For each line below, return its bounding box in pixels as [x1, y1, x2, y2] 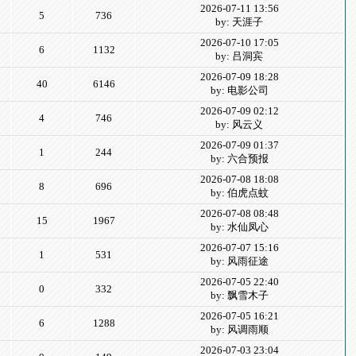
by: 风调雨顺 [210, 323, 269, 335]
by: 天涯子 [215, 16, 264, 28]
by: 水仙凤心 [210, 221, 269, 233]
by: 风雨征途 [210, 255, 269, 267]
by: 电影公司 [210, 84, 269, 96]
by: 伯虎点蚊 [210, 187, 269, 199]
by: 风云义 [215, 118, 264, 130]
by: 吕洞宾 [215, 50, 264, 62]
